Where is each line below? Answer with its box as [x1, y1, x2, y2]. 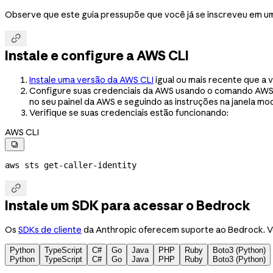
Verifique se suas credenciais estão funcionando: [29, 107, 229, 118]
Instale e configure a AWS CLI [5, 48, 189, 64]
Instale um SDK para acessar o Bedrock [5, 197, 250, 214]
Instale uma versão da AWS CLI [29, 74, 154, 85]
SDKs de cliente [18, 224, 82, 235]
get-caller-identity [39, 160, 136, 170]
